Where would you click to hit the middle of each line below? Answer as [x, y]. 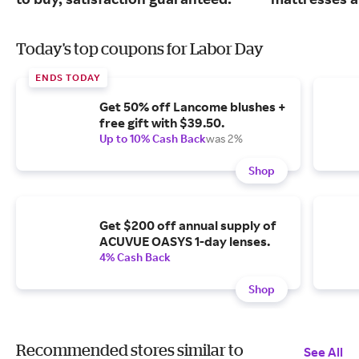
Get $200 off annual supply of [188, 226]
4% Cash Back [135, 257]
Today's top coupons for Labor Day [140, 49]
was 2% [224, 139]
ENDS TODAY [68, 78]
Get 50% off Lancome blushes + [193, 107]
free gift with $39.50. [162, 123]
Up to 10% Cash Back [153, 139]
